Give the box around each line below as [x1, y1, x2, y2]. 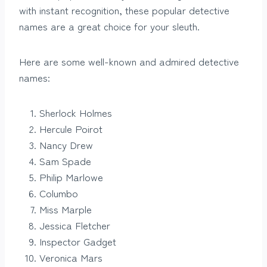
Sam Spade [39, 153, 91, 169]
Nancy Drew [39, 137, 93, 153]
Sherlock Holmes [39, 105, 112, 120]
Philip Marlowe [39, 169, 103, 185]
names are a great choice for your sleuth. [19, 18, 200, 34]
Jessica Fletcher [39, 218, 110, 233]
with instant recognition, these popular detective [19, 2, 229, 18]
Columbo [39, 185, 78, 201]
